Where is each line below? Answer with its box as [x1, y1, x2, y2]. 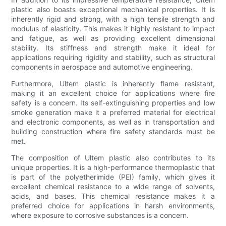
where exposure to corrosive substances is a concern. [11, 210, 189, 219]
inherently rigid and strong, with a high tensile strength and [11, 14, 215, 23]
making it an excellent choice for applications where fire [11, 88, 215, 97]
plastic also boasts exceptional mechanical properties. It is [11, 5, 215, 14]
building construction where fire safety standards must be [11, 127, 215, 136]
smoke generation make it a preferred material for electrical [11, 107, 215, 117]
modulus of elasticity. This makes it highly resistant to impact [11, 24, 215, 33]
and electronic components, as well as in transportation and [11, 117, 215, 126]
